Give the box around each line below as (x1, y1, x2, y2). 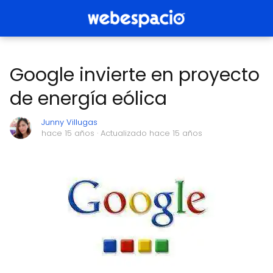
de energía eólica (10, 86, 167, 112)
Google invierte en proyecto (10, 62, 260, 88)
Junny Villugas (41, 116, 97, 128)
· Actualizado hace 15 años (94, 127, 202, 139)
